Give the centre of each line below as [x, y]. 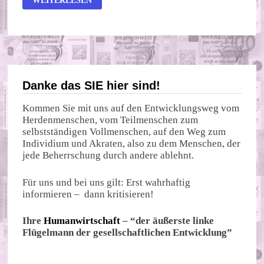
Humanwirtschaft [82, 221]
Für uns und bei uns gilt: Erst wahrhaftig [107, 182]
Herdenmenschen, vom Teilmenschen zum [110, 120]
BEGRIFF [50, 31]
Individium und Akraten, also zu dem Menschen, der [132, 144]
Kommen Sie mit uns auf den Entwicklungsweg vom [131, 108]
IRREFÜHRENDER [68, 22]
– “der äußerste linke [167, 221]
